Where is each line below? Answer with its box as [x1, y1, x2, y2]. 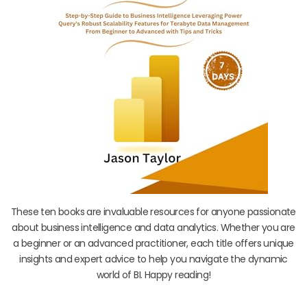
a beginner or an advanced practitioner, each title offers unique [13, 236, 294, 250]
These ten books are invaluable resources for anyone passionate [11, 204, 296, 219]
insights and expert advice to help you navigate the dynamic [19, 251, 288, 266]
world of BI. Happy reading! [96, 267, 211, 282]
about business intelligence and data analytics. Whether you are [12, 220, 295, 234]
